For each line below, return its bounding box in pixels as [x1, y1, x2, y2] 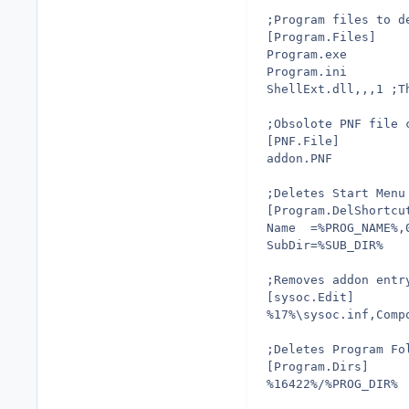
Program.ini [267, 64, 347, 79]
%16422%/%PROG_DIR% [267, 376, 398, 391]
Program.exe [267, 47, 347, 61]
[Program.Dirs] [267, 359, 369, 373]
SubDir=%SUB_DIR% [267, 237, 383, 252]
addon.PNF [267, 151, 332, 165]
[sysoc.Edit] [267, 289, 354, 304]
